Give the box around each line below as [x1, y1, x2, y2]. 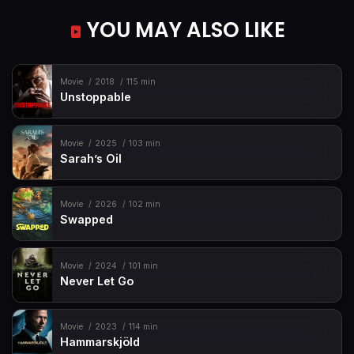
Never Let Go [60, 273, 134, 288]
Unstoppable [60, 90, 132, 104]
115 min [126, 77, 156, 88]
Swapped [60, 213, 114, 227]
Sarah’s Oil [60, 151, 122, 165]
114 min [128, 322, 158, 333]
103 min [128, 137, 160, 149]
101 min [128, 260, 158, 271]
